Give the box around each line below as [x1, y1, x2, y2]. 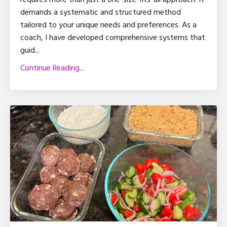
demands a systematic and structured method [20, 6, 181, 19]
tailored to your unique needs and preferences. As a [20, 18, 197, 32]
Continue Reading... [20, 61, 84, 75]
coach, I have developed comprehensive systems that [20, 31, 205, 45]
